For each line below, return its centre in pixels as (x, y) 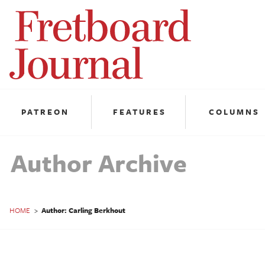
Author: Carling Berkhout (83, 210)
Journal (53, 57)
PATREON (46, 112)
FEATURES (140, 112)
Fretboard (67, 25)
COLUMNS (234, 112)
